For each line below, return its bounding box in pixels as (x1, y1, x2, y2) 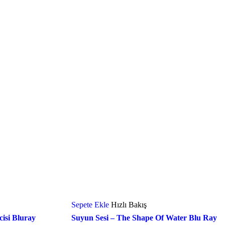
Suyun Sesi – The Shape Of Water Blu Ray (71, 213, 217, 222)
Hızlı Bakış (110, 200, 147, 209)
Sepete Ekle (71, 200, 109, 209)
